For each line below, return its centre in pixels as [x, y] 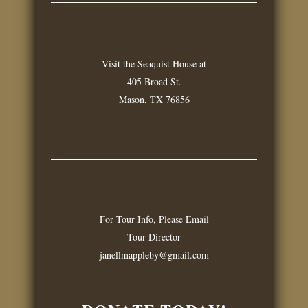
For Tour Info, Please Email [154, 219]
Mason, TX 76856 [154, 99]
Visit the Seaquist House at [154, 64]
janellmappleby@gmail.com [154, 255]
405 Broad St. [154, 81]
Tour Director [154, 237]
